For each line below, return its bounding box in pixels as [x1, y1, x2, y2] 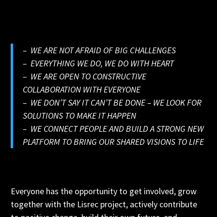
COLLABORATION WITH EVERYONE [23, 84, 141, 95]
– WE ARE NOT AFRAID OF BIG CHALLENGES [23, 45, 176, 56]
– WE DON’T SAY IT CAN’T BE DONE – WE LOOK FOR [23, 97, 202, 108]
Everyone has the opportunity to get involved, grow [11, 186, 197, 197]
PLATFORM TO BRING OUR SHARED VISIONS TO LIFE [23, 136, 204, 147]
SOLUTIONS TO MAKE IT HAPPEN [23, 110, 137, 121]
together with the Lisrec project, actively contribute [11, 199, 198, 210]
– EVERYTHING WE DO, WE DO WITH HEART [23, 58, 174, 69]
